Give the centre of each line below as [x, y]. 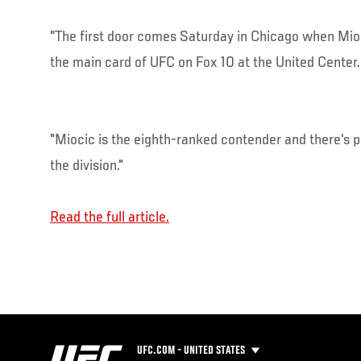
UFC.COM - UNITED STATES [191, 351]
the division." [87, 166]
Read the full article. [110, 218]
